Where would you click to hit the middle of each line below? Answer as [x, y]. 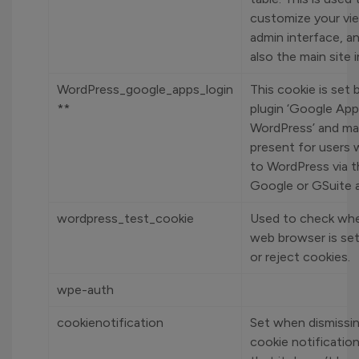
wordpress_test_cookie [125, 218]
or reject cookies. [300, 257]
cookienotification [110, 323]
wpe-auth [85, 290]
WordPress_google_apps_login [145, 89]
